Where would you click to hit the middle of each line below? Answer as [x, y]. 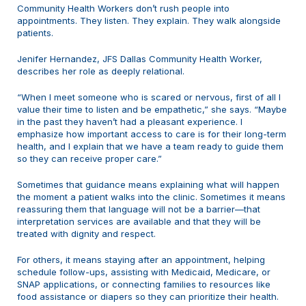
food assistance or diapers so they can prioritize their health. [148, 297]
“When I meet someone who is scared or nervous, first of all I [149, 97]
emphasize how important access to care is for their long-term [152, 134]
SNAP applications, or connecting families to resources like [144, 284]
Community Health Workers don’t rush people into [123, 9]
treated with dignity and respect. [86, 234]
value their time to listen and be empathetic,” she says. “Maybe [152, 110]
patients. [35, 33]
